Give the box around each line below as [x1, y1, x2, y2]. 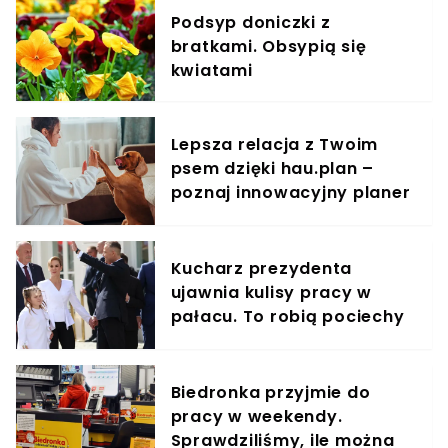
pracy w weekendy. [170, 405, 343, 429]
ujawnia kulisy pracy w [170, 281, 373, 305]
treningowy [170, 205, 273, 229]
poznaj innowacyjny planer [170, 181, 411, 205]
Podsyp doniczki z [170, 11, 331, 35]
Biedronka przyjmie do [170, 381, 371, 405]
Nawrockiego [170, 329, 288, 353]
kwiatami [170, 59, 253, 83]
